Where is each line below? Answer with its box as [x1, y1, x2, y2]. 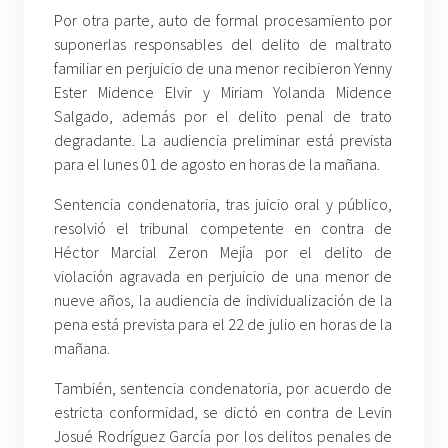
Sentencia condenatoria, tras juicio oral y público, [54, 193, 393, 214]
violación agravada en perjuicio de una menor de [54, 265, 393, 286]
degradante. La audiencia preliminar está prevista [54, 129, 393, 150]
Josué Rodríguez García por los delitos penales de [54, 425, 393, 446]
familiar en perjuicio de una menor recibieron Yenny [54, 57, 393, 78]
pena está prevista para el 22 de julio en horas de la [54, 313, 393, 334]
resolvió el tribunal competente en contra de [54, 217, 393, 238]
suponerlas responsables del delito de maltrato [54, 33, 393, 54]
